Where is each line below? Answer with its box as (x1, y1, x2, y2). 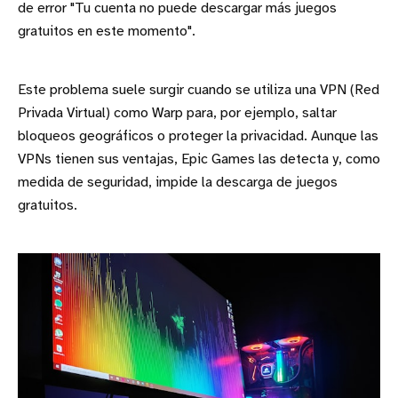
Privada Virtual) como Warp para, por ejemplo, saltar (18, 106, 337, 122)
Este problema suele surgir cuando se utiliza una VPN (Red (18, 83, 379, 99)
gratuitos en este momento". (18, 24, 195, 40)
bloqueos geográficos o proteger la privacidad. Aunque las (18, 129, 378, 145)
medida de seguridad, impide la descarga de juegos (18, 175, 338, 191)
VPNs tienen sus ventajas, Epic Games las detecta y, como (18, 152, 380, 168)
